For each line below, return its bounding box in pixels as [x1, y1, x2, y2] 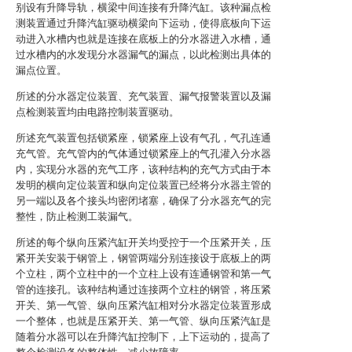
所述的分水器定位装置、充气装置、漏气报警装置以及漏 [16, 90, 271, 102]
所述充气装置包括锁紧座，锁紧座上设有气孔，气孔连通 [16, 132, 271, 144]
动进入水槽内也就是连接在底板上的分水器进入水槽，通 [16, 33, 271, 45]
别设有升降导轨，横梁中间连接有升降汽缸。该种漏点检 [16, 2, 271, 13]
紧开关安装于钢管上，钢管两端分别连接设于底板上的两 [16, 252, 271, 264]
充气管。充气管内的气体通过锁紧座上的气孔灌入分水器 [16, 148, 271, 159]
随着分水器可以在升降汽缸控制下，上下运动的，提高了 [16, 331, 271, 343]
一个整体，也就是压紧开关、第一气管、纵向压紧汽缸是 [16, 315, 271, 327]
